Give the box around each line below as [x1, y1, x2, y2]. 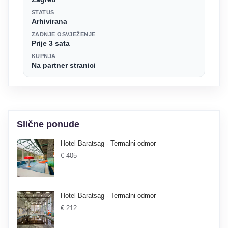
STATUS [32, 9, 54, 15]
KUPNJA [32, 52, 56, 59]
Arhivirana [32, 17, 67, 25]
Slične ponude [17, 119, 79, 129]
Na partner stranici [32, 61, 96, 69]
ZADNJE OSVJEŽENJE [32, 31, 96, 37]
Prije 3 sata [32, 39, 70, 47]
